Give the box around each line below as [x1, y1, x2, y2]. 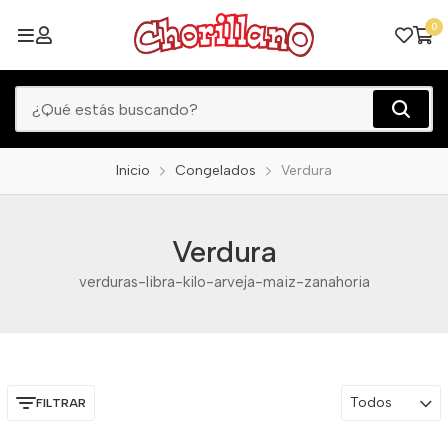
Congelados [175, 162, 256, 179]
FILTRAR [36, 396, 86, 410]
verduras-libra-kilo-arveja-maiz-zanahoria [78, 273, 370, 291]
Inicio [116, 162, 150, 179]
